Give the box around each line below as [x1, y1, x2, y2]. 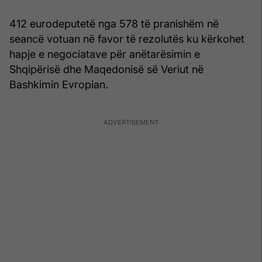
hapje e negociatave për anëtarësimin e [9, 47, 200, 60]
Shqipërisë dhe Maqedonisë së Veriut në [9, 63, 204, 75]
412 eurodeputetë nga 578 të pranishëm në [9, 17, 219, 30]
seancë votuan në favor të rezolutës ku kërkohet [9, 32, 244, 45]
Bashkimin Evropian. [9, 78, 108, 91]
